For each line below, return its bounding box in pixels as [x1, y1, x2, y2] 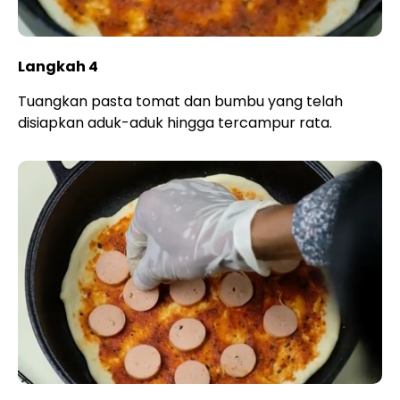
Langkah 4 [18, 55, 98, 77]
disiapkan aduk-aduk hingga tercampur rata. [18, 112, 332, 133]
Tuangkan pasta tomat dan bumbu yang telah [18, 90, 343, 112]
